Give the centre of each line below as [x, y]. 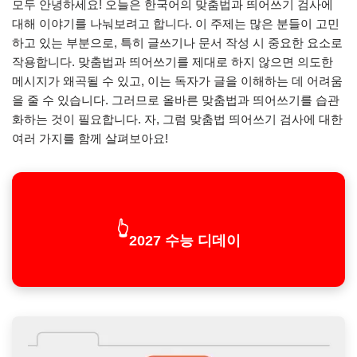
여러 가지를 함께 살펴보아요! [90, 138]
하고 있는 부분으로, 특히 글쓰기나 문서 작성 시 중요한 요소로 [177, 43]
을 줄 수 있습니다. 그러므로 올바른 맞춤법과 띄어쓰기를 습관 [176, 100]
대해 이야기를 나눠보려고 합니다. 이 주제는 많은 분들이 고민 [176, 24]
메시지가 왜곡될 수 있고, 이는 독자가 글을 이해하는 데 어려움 [177, 81]
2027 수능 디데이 [185, 241]
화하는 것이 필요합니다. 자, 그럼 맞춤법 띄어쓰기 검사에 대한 [177, 119]
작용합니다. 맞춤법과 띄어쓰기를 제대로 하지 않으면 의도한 [173, 62]
